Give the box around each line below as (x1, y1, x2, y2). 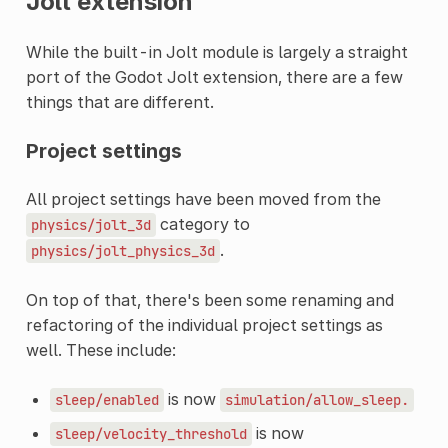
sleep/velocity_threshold (54, 424, 247, 443)
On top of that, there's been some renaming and (25, 289, 394, 310)
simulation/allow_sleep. (224, 390, 409, 409)
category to (155, 213, 250, 234)
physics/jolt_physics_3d (30, 241, 215, 260)
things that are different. (25, 91, 214, 112)
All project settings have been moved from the (25, 188, 381, 209)
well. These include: (25, 339, 176, 360)
